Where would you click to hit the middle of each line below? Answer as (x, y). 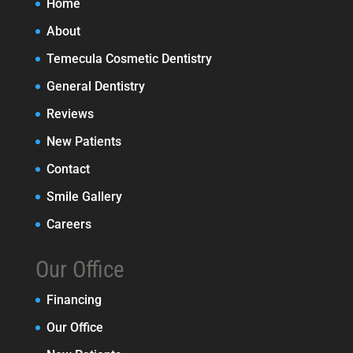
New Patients (84, 141)
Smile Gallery (84, 196)
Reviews (70, 113)
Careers (69, 224)
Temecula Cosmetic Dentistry (129, 58)
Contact (68, 169)
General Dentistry (95, 86)
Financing (74, 299)
